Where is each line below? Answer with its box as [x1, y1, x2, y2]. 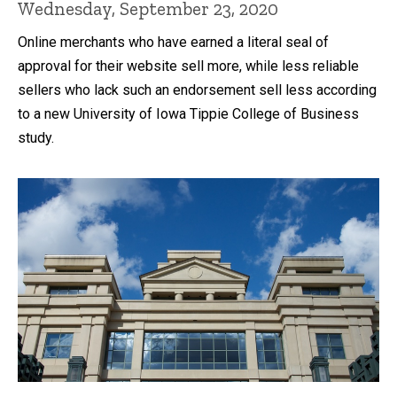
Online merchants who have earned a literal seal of [18, 34, 329, 51]
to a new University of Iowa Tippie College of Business [18, 105, 359, 123]
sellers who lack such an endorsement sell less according [18, 82, 377, 99]
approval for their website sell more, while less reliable [18, 58, 359, 75]
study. [18, 129, 54, 147]
